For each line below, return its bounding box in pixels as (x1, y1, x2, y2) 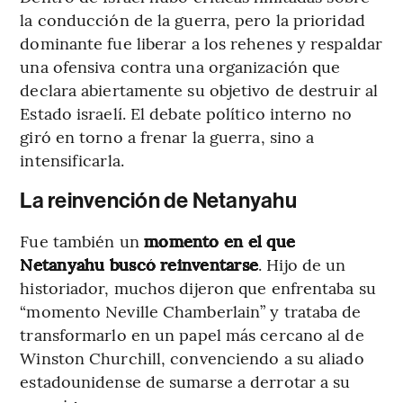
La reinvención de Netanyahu (20, 188, 297, 214)
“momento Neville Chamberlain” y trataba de (20, 300, 362, 323)
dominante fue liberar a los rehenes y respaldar (20, 31, 383, 55)
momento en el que (139, 229, 296, 253)
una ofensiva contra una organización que (20, 55, 341, 78)
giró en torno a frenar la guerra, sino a (20, 125, 315, 148)
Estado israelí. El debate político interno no (20, 102, 352, 125)
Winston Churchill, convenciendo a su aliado (20, 346, 364, 370)
